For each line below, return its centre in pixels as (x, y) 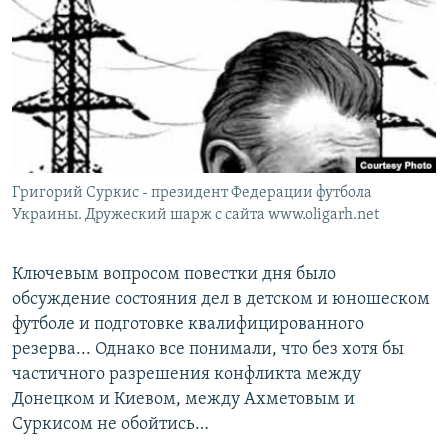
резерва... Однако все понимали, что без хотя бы (208, 350)
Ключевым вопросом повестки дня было (174, 275)
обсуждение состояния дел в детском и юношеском (221, 300)
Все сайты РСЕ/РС (104, 244)
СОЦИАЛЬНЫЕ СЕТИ (77, 107)
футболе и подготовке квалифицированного (188, 325)
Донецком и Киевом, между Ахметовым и (183, 400)
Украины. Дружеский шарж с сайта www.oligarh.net (195, 215)
